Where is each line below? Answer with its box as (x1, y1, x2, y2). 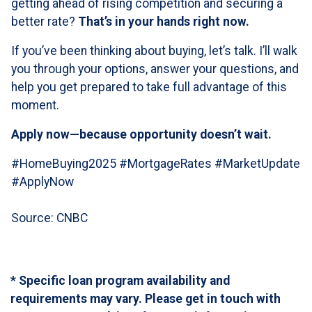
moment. (11, 98, 59, 113)
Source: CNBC (11, 211, 88, 226)
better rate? (11, 15, 78, 29)
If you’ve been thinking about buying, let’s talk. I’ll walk (11, 44, 297, 58)
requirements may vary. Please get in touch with (10, 292, 281, 306)
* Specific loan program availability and (10, 274, 230, 288)
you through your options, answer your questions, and (11, 62, 299, 77)
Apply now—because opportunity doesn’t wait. (11, 127, 272, 142)
